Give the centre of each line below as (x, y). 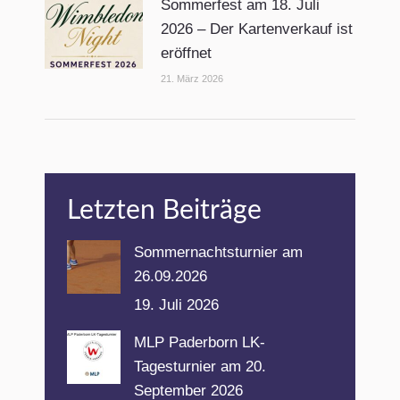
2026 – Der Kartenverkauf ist (257, 29)
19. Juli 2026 (176, 304)
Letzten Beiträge (164, 210)
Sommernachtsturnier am (218, 252)
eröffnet (186, 53)
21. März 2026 (192, 78)
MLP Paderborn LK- (200, 342)
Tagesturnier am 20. (200, 366)
